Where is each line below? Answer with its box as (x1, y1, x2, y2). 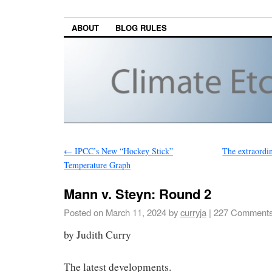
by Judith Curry (64, 227, 131, 242)
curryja (180, 206, 206, 219)
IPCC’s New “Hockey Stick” (72, 145, 173, 157)
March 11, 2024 (106, 206, 166, 219)
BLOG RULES (115, 22, 167, 34)
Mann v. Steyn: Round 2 (64, 184, 211, 204)
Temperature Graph (64, 159, 131, 171)
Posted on (64, 206, 103, 219)
